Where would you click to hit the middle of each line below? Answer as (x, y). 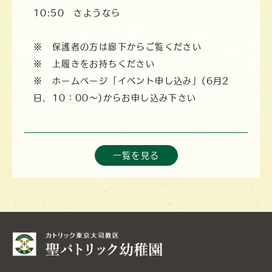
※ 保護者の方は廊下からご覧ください (118, 46)
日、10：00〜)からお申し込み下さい (115, 97)
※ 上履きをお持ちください (94, 63)
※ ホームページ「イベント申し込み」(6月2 (131, 80)
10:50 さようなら (77, 12)
